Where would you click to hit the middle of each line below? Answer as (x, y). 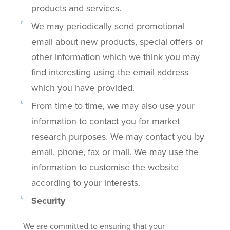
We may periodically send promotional (108, 26)
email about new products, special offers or (117, 41)
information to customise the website (105, 167)
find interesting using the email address (110, 72)
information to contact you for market (105, 121)
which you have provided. (83, 87)
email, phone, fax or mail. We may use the (115, 151)
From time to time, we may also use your (113, 105)
